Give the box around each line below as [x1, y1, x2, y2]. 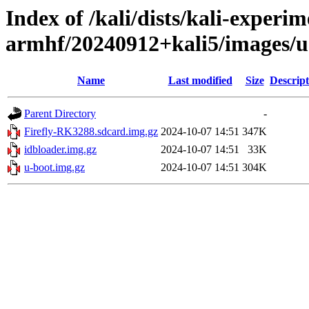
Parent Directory [24, 108, 96, 120]
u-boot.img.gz [24, 161, 85, 174]
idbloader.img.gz [24, 143, 97, 156]
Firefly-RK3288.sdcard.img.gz [24, 126, 158, 138]
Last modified [168, 74, 232, 87]
